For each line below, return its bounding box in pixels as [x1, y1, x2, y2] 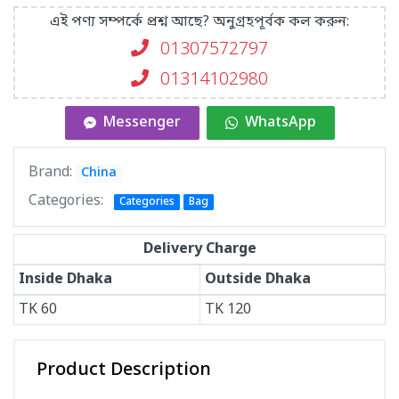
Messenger [102, 112, 181, 133]
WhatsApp [244, 112, 316, 133]
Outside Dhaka [204, 269, 311, 289]
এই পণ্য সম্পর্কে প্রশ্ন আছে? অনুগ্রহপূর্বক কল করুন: [50, 12, 349, 32]
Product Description [37, 358, 211, 382]
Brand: [28, 162, 76, 183]
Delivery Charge [142, 239, 256, 259]
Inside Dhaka [18, 269, 112, 289]
